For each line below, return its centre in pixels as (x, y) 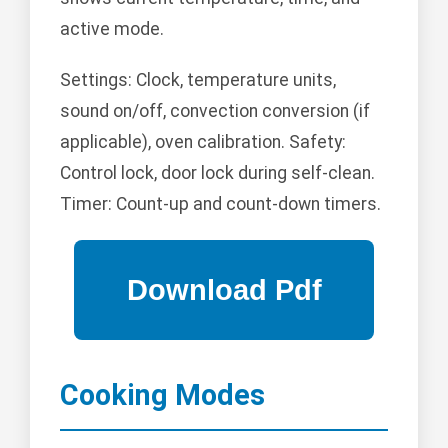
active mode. (112, 29)
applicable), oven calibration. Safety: (203, 142)
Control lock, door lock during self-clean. (217, 173)
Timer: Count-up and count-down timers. (220, 204)
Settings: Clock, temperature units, (198, 80)
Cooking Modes (162, 395)
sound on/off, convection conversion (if (215, 111)
